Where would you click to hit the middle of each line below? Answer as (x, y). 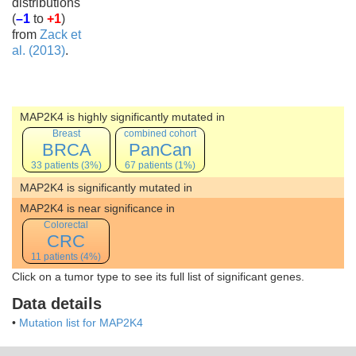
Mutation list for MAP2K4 (81, 323)
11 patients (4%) (66, 257)
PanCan (160, 150)
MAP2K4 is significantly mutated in (106, 188)
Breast (66, 133)
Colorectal (66, 225)
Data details (57, 304)
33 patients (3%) (66, 165)
